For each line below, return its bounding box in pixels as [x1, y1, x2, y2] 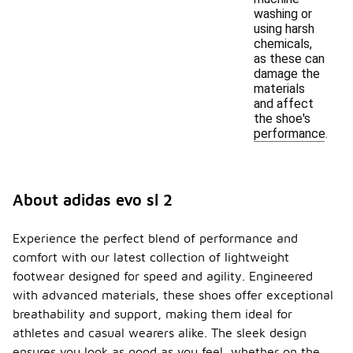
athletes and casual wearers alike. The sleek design [13, 325, 307, 340]
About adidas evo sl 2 [13, 191, 173, 209]
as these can [254, 51, 325, 66]
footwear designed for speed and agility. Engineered [13, 269, 313, 283]
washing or [254, 6, 312, 21]
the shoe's [254, 111, 310, 126]
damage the [254, 66, 320, 81]
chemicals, [254, 36, 312, 51]
